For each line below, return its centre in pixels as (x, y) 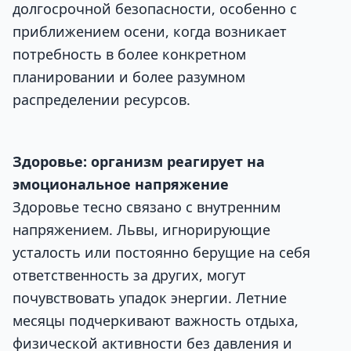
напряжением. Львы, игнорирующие (141, 229)
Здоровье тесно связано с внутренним (147, 206)
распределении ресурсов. (101, 100)
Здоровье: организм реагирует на (139, 161)
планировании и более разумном (129, 77)
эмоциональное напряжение (121, 184)
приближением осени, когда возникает (150, 32)
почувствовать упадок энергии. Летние (150, 297)
